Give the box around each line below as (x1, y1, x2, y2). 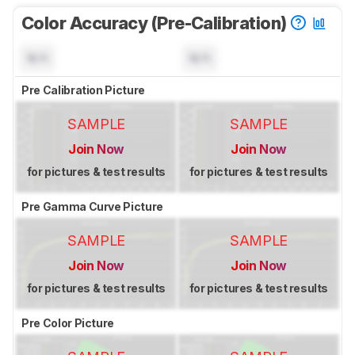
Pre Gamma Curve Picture (21, 200, 166, 214)
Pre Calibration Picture (21, 83, 147, 97)
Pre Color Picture (21, 316, 116, 330)
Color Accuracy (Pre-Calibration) (21, 13, 290, 34)
